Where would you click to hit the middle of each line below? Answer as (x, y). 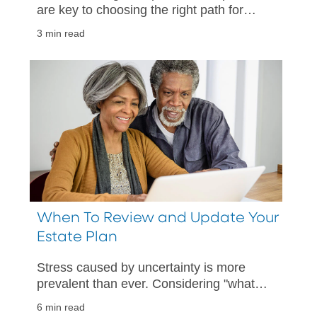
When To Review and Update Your (158, 218)
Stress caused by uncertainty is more (141, 267)
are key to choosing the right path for (140, 10)
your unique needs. (91, 26)
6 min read (61, 308)
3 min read (61, 34)
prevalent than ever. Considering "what (146, 283)
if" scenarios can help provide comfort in (149, 300)
